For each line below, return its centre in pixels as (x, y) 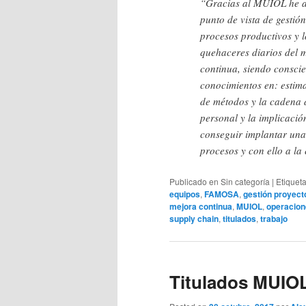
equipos (185, 194)
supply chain (194, 218)
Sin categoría (245, 181)
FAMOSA (222, 194)
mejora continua (201, 206)
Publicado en (194, 181)
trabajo (274, 218)
